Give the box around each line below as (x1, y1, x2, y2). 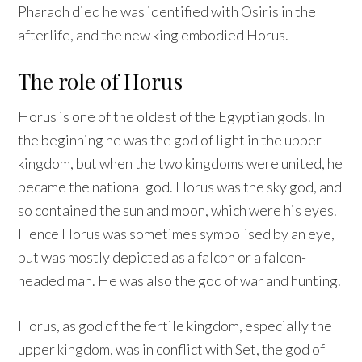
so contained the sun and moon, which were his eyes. (18, 200, 338, 219)
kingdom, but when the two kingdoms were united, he (18, 154, 343, 172)
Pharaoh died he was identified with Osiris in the (18, 2, 317, 20)
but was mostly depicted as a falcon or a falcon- (18, 247, 307, 266)
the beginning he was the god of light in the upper (18, 130, 322, 149)
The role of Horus (18, 66, 183, 95)
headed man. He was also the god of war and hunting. (18, 271, 342, 289)
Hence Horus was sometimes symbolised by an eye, (18, 224, 335, 242)
